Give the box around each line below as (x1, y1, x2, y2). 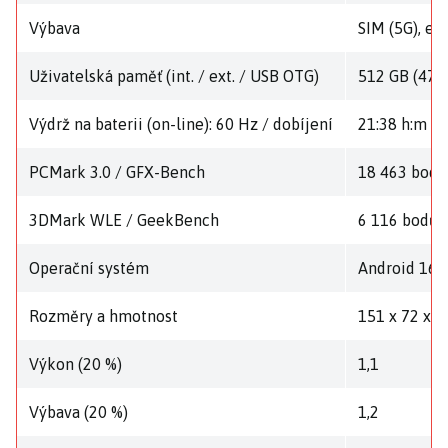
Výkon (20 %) (29, 355, 122, 374)
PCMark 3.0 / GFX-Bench (29, 163, 205, 182)
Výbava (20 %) (29, 403, 128, 422)
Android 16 (358, 259, 437, 278)
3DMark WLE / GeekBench (29, 211, 219, 230)
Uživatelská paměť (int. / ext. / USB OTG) (29, 67, 319, 86)
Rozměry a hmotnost (29, 307, 178, 326)
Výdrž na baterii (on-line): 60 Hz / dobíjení (29, 115, 333, 134)
